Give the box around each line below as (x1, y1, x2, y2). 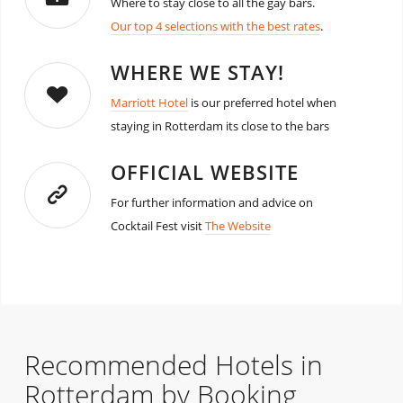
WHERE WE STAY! (110, 58, 284, 85)
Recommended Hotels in (23, 345, 323, 383)
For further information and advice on (110, 193, 313, 210)
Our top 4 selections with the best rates (110, 17, 320, 34)
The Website (204, 217, 271, 234)
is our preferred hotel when (187, 94, 336, 111)
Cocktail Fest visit (110, 217, 205, 234)
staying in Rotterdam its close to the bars (110, 117, 329, 134)
